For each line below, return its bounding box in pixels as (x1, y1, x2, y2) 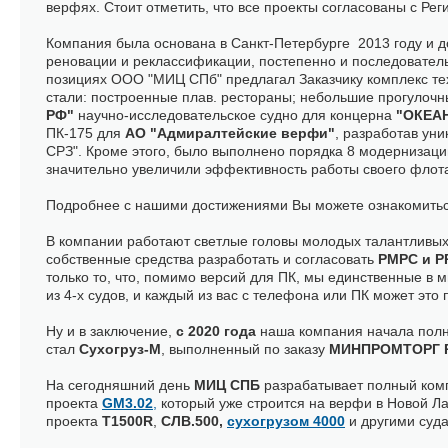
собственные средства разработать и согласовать (46, 251, 378, 267)
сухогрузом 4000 (227, 413, 345, 429)
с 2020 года (176, 323, 260, 339)
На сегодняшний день (46, 377, 194, 393)
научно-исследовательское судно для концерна (78, 107, 396, 123)
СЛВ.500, (161, 413, 227, 429)
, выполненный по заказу (161, 341, 329, 357)
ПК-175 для (46, 125, 125, 141)
